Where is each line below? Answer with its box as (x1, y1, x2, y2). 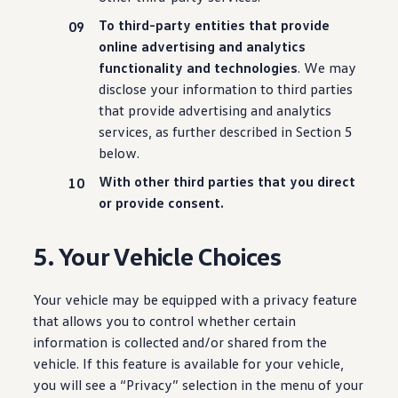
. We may (298, 59, 357, 76)
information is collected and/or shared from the (33, 333, 328, 351)
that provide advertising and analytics (99, 101, 332, 119)
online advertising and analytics (99, 37, 306, 55)
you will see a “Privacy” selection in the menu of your (33, 376, 364, 394)
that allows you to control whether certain (33, 312, 297, 330)
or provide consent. (99, 194, 225, 211)
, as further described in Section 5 (148, 123, 354, 140)
